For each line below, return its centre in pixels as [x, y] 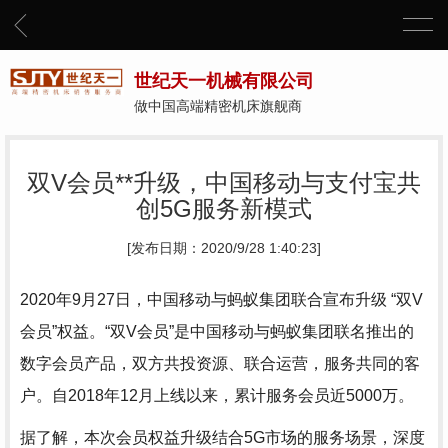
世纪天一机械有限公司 [224, 81]
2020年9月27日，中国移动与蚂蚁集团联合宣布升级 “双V [221, 299]
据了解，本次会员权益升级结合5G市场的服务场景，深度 [222, 437]
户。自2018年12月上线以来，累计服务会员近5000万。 [217, 395]
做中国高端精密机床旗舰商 [218, 106]
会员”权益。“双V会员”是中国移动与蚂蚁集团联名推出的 [217, 331]
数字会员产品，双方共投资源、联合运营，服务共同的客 [220, 363]
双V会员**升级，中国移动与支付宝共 [224, 182]
